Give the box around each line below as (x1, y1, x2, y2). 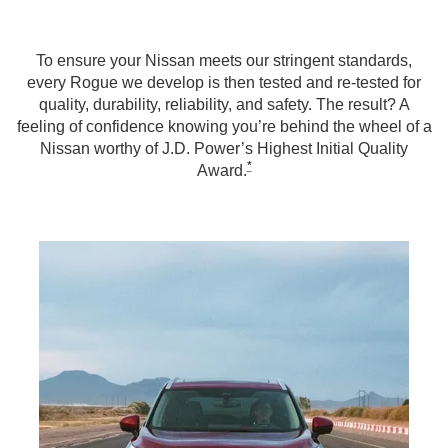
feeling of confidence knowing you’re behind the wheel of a (16, 118, 432, 136)
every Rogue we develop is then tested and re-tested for (27, 74, 421, 92)
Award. (196, 162, 247, 180)
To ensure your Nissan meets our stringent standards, (36, 52, 412, 70)
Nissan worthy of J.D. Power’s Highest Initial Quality (40, 140, 408, 158)
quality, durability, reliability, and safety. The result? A (38, 96, 410, 114)
